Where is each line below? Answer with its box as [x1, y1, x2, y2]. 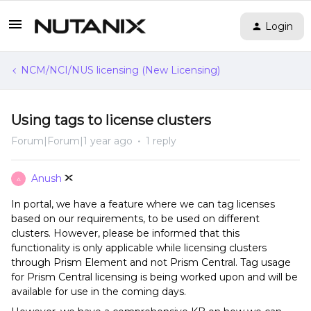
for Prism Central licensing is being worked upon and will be [11, 271, 298, 283]
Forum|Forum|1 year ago [11, 135, 133, 147]
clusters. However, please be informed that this [11, 227, 239, 239]
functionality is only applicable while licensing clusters [11, 242, 267, 254]
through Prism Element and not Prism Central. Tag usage [11, 256, 291, 269]
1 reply [146, 135, 176, 147]
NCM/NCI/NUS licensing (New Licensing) [21, 64, 220, 76]
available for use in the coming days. [11, 285, 189, 298]
